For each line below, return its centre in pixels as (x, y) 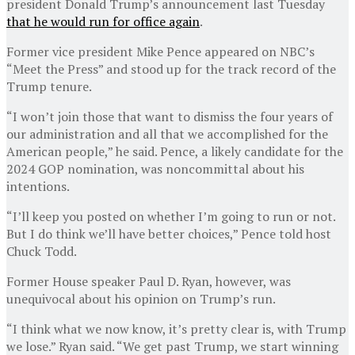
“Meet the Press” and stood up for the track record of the (171, 69)
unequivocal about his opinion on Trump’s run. (141, 298)
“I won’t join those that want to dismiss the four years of (170, 116)
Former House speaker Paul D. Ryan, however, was (149, 281)
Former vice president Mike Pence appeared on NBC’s (160, 51)
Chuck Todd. (42, 251)
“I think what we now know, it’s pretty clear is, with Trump (176, 328)
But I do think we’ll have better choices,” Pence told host (169, 233)
